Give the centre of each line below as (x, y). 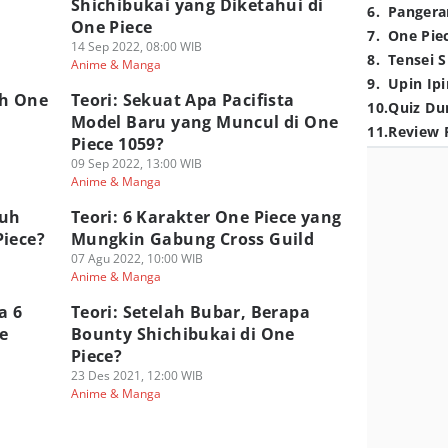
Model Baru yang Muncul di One (204, 122)
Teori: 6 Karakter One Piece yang (206, 217)
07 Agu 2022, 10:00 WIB (136, 258)
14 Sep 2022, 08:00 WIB (136, 46)
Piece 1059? (117, 144)
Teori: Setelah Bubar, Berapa (190, 312)
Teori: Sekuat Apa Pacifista (182, 100)
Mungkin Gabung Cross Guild (192, 239)
